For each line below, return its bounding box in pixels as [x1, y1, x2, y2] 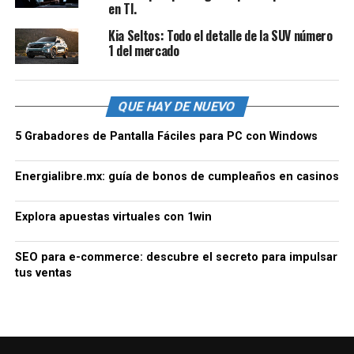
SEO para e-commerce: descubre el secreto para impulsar [14, 250, 337, 265]
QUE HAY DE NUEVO [116, 99, 238, 115]
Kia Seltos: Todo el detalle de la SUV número [107, 26, 333, 46]
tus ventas [14, 266, 72, 281]
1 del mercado [107, 41, 179, 61]
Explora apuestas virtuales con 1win [14, 210, 212, 224]
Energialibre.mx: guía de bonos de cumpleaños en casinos [14, 170, 339, 184]
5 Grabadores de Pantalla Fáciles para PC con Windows [14, 130, 318, 144]
